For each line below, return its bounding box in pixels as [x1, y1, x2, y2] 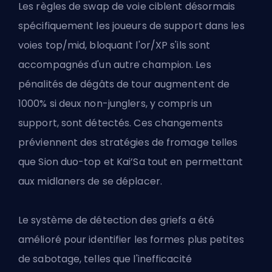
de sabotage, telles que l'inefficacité [18, 251, 192, 266]
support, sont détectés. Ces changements [18, 115, 223, 130]
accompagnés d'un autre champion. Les [18, 57, 211, 72]
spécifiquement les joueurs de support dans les [18, 18, 245, 33]
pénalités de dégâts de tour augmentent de [18, 76, 230, 91]
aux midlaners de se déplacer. [18, 174, 162, 188]
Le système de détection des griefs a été [18, 212, 215, 227]
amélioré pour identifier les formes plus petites [18, 232, 244, 246]
